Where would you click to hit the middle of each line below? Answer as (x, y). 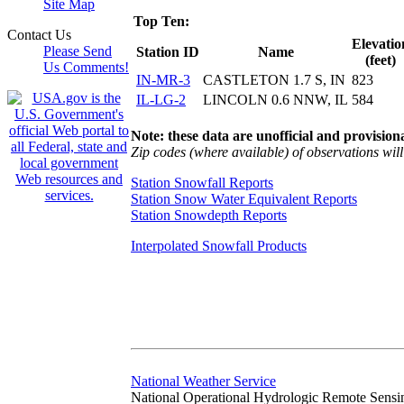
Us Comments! (86, 67)
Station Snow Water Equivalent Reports (244, 198)
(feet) (381, 60)
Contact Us (39, 35)
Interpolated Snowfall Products (219, 245)
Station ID (168, 51)
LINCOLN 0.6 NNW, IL (275, 99)
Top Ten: (161, 21)
